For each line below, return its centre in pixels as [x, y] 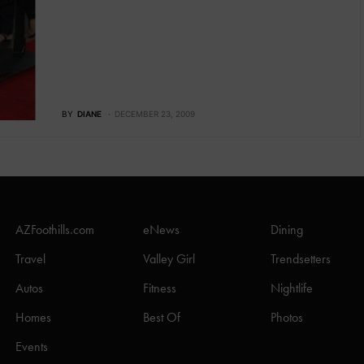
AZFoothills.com [55, 230]
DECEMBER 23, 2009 [154, 114]
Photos [287, 318]
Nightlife [292, 288]
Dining [287, 230]
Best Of [162, 318]
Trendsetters [301, 259]
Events [32, 347]
